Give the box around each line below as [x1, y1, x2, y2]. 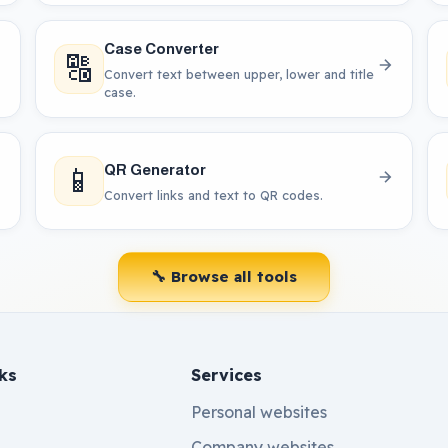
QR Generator [104, 160, 207, 178]
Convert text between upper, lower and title [104, 65, 375, 82]
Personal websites [191, 401, 328, 422]
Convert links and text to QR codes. [104, 186, 324, 203]
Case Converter [104, 39, 220, 57]
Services [191, 364, 263, 385]
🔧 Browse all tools [151, 266, 297, 286]
